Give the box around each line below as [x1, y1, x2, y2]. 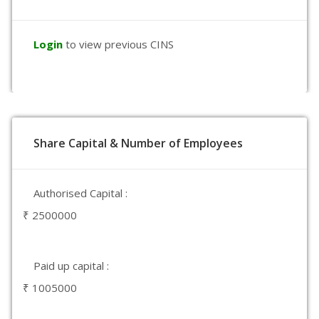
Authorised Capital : [33, 186, 127, 200]
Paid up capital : [33, 258, 109, 273]
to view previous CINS [66, 37, 174, 51]
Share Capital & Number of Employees [33, 135, 243, 151]
